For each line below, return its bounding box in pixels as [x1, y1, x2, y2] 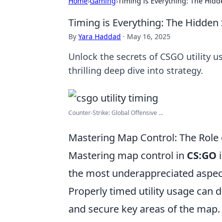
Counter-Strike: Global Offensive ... [68, 109, 163, 117]
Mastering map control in [68, 149, 187, 162]
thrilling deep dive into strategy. [68, 64, 203, 76]
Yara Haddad [78, 32, 121, 41]
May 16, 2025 [127, 32, 170, 41]
